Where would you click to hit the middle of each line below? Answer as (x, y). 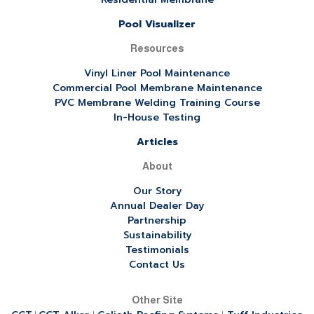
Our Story (157, 191)
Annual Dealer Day (157, 205)
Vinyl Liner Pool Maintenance (157, 73)
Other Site (157, 300)
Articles (157, 142)
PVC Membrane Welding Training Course (157, 102)
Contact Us (157, 264)
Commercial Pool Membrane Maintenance (157, 88)
